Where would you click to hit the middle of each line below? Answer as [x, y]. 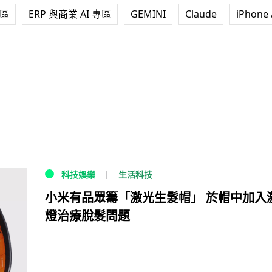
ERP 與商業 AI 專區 [70, 14]
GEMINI [148, 14]
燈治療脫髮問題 [87, 216]
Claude [201, 14]
